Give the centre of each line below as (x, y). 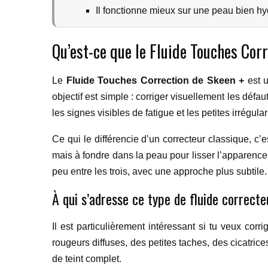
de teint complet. (87, 259)
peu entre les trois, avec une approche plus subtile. (159, 171)
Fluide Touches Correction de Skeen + (155, 80)
